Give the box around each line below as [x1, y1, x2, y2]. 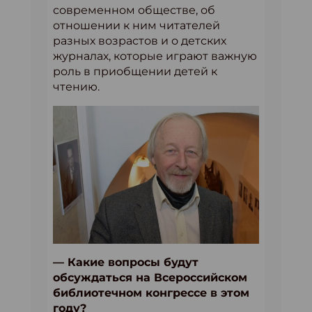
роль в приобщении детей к [53, 65, 217, 78]
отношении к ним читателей [53, 19, 220, 32]
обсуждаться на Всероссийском [53, 270, 247, 284]
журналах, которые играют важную [53, 49, 257, 63]
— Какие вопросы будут [53, 255, 198, 269]
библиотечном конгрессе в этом [53, 286, 249, 299]
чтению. [53, 80, 100, 93]
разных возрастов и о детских [53, 34, 226, 47]
